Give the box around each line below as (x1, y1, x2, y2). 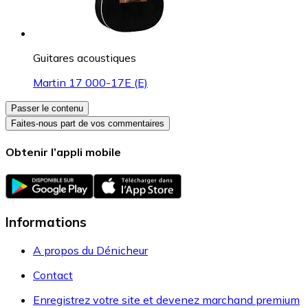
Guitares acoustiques (33, 51, 136, 65)
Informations (5, 214, 87, 231)
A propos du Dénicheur (33, 243, 148, 258)
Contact (33, 268, 73, 283)
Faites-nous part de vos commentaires (11, 118, 164, 129)
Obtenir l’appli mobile (5, 145, 121, 159)
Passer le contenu (11, 103, 83, 114)
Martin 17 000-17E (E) (33, 76, 148, 90)
